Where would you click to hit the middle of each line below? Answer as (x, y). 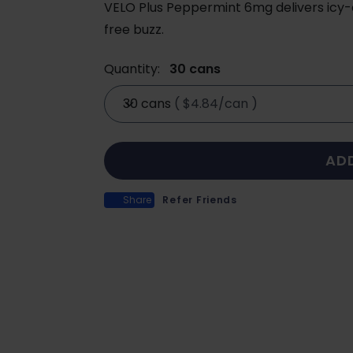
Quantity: (132, 69)
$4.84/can (216, 103)
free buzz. (134, 29)
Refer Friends (200, 199)
